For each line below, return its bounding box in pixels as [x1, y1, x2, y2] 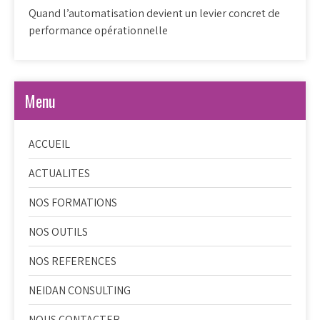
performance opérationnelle [29, 22, 168, 38]
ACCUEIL [29, 136, 70, 151]
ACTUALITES [29, 165, 90, 181]
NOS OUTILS [29, 224, 88, 239]
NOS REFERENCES [29, 253, 116, 269]
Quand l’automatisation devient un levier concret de [29, 5, 280, 21]
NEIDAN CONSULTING [29, 282, 131, 298]
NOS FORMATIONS [29, 194, 117, 210]
